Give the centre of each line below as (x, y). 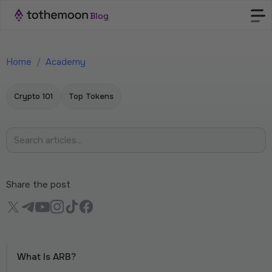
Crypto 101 (33, 96)
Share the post (38, 185)
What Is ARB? (46, 257)
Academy (66, 62)
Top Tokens (91, 96)
